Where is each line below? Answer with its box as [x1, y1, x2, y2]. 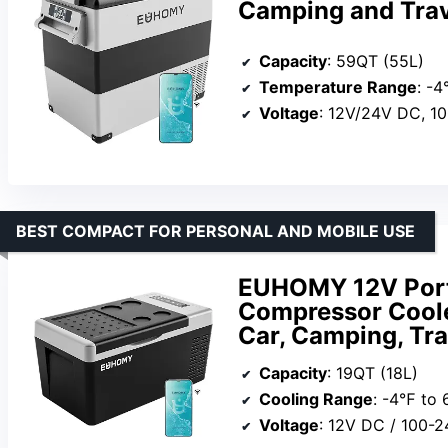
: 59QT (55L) [327, 50, 424, 71]
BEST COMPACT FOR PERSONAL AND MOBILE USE [16, 221, 415, 242]
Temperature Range [259, 76, 417, 97]
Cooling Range [259, 388, 373, 409]
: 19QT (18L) [327, 362, 418, 383]
